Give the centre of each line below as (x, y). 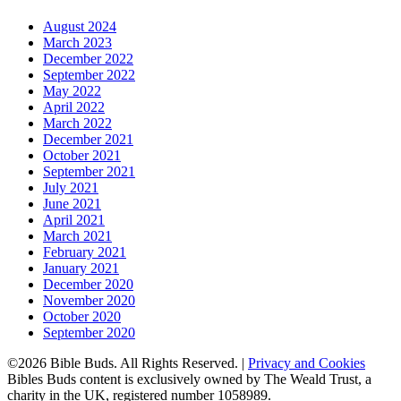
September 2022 (89, 75)
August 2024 (80, 27)
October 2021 (82, 156)
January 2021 (81, 269)
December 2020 (88, 285)
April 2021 (74, 220)
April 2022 (74, 107)
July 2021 (71, 188)
